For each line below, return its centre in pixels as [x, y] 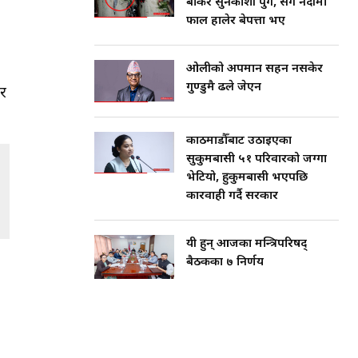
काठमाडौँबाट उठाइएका [239, 141]
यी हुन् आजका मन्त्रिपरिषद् [247, 244]
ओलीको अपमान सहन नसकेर [255, 70]
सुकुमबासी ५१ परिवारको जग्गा [257, 159]
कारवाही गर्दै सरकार [232, 196]
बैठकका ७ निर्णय [225, 262]
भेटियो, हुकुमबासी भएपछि [247, 177]
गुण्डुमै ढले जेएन [224, 88]
